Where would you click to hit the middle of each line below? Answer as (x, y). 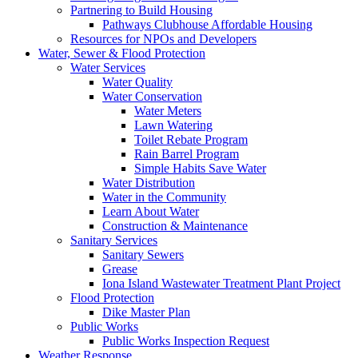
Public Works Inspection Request (186, 340)
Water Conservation (152, 96)
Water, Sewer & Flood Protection (122, 53)
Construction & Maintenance (175, 225)
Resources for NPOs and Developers (163, 38)
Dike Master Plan (146, 312)
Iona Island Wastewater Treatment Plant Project (221, 283)
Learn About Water (151, 211)
